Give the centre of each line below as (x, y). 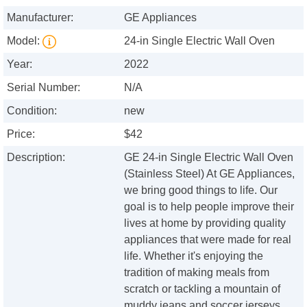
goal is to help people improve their (209, 207)
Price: (21, 134)
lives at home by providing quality (205, 223)
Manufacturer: (40, 18)
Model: (25, 41)
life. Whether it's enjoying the (194, 256)
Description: (36, 158)
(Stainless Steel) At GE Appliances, (210, 174)
